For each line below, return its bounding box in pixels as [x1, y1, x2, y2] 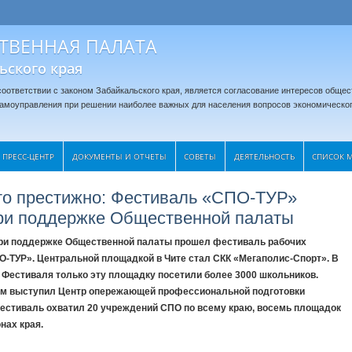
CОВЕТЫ [184, 151, 216, 162]
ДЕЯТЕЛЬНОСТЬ [234, 151, 295, 162]
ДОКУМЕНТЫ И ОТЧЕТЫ [72, 151, 167, 162]
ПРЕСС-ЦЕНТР [2, 151, 54, 162]
